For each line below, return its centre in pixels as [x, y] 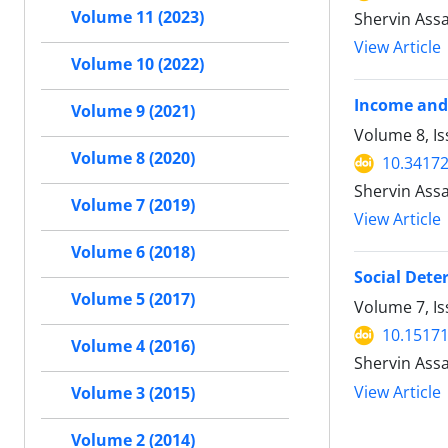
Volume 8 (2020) [133, 158]
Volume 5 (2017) [133, 299]
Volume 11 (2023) [137, 17]
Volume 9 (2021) [133, 111]
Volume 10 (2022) [137, 64]
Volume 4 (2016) [133, 346]
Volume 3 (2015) [133, 393]
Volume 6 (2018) [133, 252]
